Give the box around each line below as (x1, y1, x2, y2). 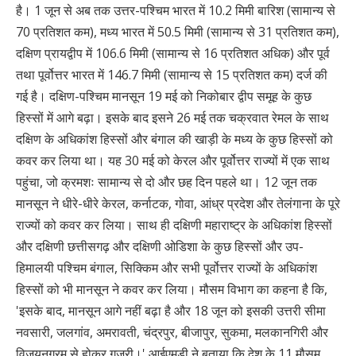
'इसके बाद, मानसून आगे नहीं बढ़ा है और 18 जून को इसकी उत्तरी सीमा (16, 301, 326, 319)
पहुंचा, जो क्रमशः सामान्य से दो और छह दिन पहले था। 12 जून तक (16, 172, 317, 191)
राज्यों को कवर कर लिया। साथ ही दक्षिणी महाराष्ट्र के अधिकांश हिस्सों (16, 215, 332, 234)
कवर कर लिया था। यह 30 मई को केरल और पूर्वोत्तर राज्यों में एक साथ (16, 151, 330, 169)
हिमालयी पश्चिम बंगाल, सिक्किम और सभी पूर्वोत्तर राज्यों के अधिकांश (16, 258, 317, 277)
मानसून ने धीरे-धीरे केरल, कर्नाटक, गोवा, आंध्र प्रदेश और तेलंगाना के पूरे (16, 194, 340, 212)
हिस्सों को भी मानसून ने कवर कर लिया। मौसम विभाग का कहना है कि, (16, 280, 327, 298)
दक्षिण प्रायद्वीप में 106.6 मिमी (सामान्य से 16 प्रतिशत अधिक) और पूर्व (16, 44, 330, 62)
